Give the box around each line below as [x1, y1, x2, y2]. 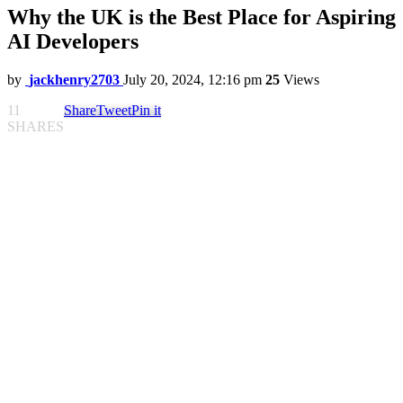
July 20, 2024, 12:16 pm [123, 72, 262, 88]
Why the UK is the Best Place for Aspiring [7, 5, 396, 30]
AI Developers [7, 30, 139, 54]
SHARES [7, 119, 64, 135]
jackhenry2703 [29, 72, 120, 88]
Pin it [131, 103, 161, 119]
